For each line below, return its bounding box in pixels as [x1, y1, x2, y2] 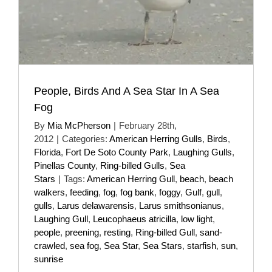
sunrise [34, 253, 63, 264]
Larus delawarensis [57, 200, 134, 211]
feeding [70, 186, 98, 197]
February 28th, [119, 120, 177, 131]
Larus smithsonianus [139, 200, 222, 211]
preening [65, 226, 99, 237]
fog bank [120, 186, 154, 197]
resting [104, 226, 131, 237]
